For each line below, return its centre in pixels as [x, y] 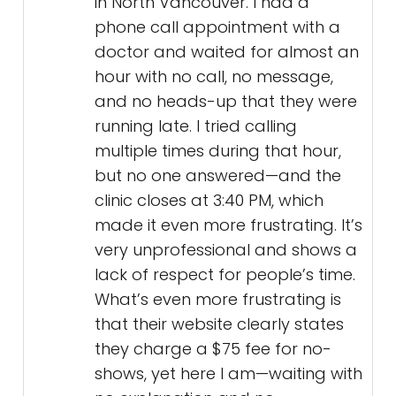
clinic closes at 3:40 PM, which [209, 201]
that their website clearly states [219, 324]
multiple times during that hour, [218, 151]
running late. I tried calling [196, 126]
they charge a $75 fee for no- [213, 349]
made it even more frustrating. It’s [228, 225]
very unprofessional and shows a [226, 250]
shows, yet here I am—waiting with [228, 374]
